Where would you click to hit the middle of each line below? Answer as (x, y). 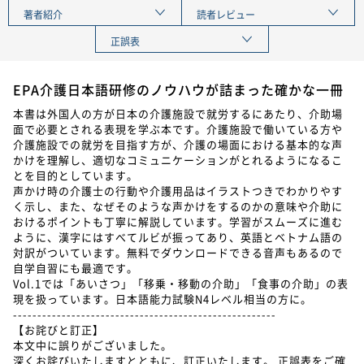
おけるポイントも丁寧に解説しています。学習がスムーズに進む (178, 222)
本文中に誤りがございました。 (93, 345)
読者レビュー (226, 15)
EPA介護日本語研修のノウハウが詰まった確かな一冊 (178, 90)
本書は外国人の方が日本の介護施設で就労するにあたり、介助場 (178, 114)
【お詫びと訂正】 (58, 330)
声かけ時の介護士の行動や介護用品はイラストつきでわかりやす (178, 191)
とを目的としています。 (76, 175)
